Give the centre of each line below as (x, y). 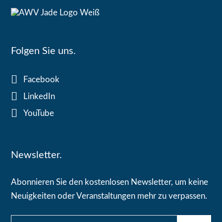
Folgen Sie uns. (44, 51)
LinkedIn (39, 97)
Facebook (42, 80)
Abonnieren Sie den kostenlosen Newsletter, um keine (110, 182)
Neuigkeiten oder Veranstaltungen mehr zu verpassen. (109, 196)
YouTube (39, 113)
